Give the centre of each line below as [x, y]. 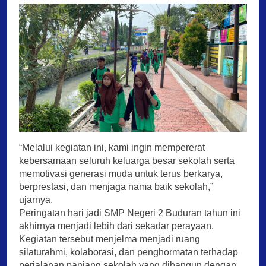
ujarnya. [36, 199]
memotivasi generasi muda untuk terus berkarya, [121, 173]
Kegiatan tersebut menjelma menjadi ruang [110, 239]
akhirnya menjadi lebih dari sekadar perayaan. [116, 226]
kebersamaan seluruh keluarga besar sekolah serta [127, 160]
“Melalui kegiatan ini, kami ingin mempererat [112, 147]
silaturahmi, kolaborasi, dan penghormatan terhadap [129, 252]
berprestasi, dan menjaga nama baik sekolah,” [116, 186]
